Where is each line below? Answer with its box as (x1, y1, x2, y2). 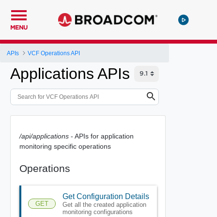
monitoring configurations (62, 208, 133, 216)
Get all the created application (62, 201, 146, 208)
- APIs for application (68, 132, 134, 140)
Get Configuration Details (62, 192, 149, 201)
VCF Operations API (28, 49, 80, 57)
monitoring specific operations (19, 142, 111, 150)
